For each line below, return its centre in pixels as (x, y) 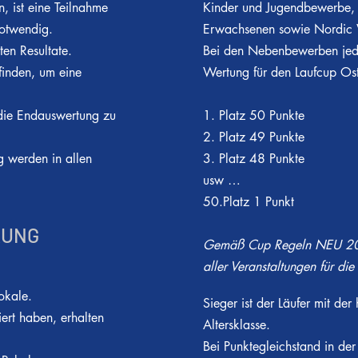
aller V (220, 267)
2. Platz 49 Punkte (254, 137)
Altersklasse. (237, 325)
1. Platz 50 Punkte (254, 115)
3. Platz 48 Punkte (254, 159)
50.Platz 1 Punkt (249, 202)
